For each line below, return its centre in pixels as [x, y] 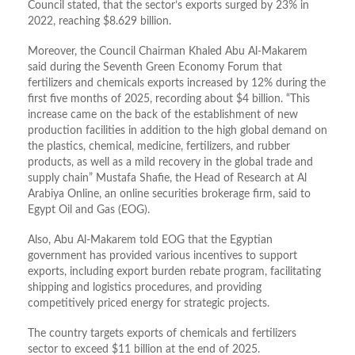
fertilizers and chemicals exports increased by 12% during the [177, 84]
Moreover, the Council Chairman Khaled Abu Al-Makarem [168, 52]
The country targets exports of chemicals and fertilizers [162, 334]
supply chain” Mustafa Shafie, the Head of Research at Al [167, 179]
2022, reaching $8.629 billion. [99, 22]
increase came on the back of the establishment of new [163, 115]
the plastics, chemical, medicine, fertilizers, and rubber [159, 147]
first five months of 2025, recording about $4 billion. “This [169, 99]
